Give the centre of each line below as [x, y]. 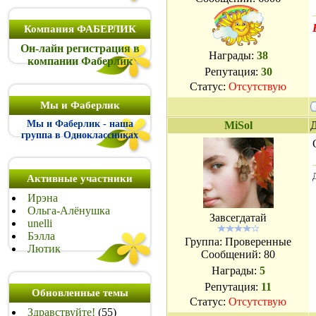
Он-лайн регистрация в [80, 48]
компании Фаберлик [80, 61]
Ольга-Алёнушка [69, 211]
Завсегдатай [238, 218]
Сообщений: [232, 254]
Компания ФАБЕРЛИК [80, 29]
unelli [40, 223]
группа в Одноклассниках [80, 135]
